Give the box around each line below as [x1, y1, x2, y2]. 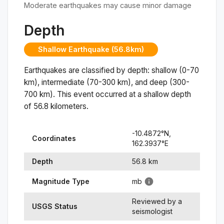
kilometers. [48, 101, 88, 111]
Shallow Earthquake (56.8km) [38, 45, 144, 54]
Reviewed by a [132, 196, 182, 205]
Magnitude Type [32, 176, 89, 185]
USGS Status [32, 201, 77, 210]
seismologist [132, 206, 172, 215]
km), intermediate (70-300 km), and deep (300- [24, 77, 189, 87]
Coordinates [32, 133, 76, 142]
